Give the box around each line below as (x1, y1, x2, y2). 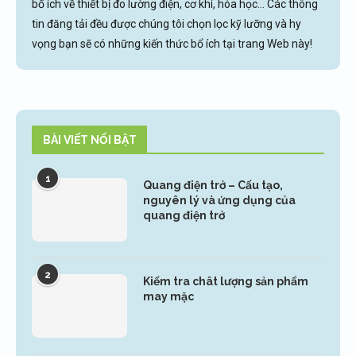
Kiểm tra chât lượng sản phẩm (143, 274, 308, 288)
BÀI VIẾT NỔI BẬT (43, 133, 137, 146)
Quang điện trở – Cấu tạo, (143, 178, 283, 192)
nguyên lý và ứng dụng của (143, 193, 296, 207)
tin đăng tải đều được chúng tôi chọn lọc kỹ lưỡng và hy (32, 17, 301, 30)
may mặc (143, 289, 194, 303)
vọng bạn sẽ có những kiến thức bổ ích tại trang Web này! (32, 37, 312, 50)
